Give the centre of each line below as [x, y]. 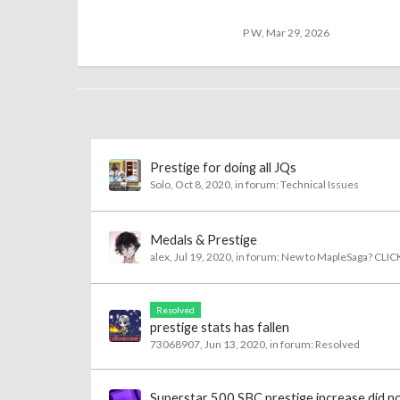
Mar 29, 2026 [298, 33]
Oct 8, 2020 [203, 184]
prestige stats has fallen [220, 327]
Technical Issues [320, 184]
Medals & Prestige [204, 240]
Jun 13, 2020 [235, 344]
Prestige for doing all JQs [223, 167]
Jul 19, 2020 [203, 257]
